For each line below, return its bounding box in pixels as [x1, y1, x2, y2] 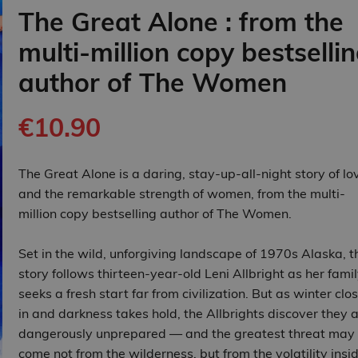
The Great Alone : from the [18, 6, 344, 38]
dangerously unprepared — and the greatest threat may [18, 325, 355, 342]
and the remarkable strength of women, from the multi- [18, 185, 345, 202]
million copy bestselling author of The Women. [18, 205, 292, 222]
